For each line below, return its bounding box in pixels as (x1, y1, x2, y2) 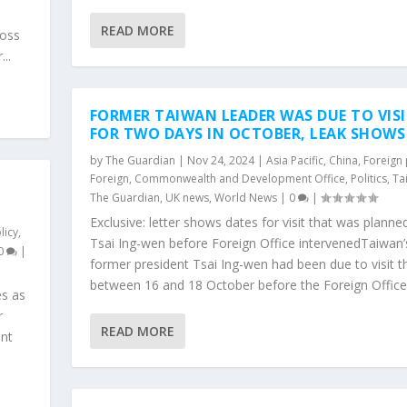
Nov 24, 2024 (186, 152, 254, 168)
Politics (350, 170, 387, 186)
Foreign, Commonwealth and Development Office (89, 170, 345, 186)
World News (213, 189, 277, 205)
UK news (164, 189, 209, 205)
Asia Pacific (265, 152, 323, 168)
